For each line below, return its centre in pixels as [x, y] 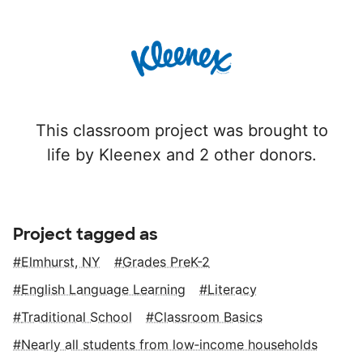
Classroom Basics [208, 317]
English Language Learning [103, 290]
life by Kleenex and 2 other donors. [181, 155]
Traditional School [77, 317]
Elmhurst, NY [61, 262]
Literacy [232, 290]
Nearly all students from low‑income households [169, 345]
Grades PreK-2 [166, 262]
